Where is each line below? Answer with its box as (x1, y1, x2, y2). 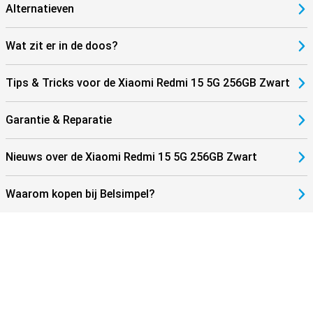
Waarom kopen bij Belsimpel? (6, 187, 155, 201)
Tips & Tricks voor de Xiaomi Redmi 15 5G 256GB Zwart (6, 76, 290, 89)
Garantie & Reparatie (6, 113, 112, 126)
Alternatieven (6, 2, 74, 15)
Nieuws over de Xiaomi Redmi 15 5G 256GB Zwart (6, 150, 257, 163)
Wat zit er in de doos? (6, 39, 118, 52)
